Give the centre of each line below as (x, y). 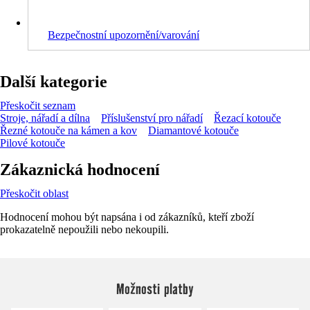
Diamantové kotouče (193, 130)
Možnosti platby (155, 288)
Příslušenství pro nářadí (152, 118)
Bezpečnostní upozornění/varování (124, 35)
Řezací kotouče (247, 118)
